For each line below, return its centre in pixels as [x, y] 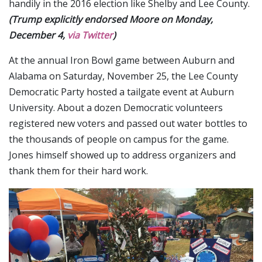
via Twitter [90, 35]
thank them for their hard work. [78, 171]
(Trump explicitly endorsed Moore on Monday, [111, 19]
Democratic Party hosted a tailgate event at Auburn [121, 92]
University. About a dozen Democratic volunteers [116, 108]
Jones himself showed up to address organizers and [122, 155]
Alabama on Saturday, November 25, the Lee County [123, 76]
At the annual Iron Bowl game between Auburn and [122, 60]
